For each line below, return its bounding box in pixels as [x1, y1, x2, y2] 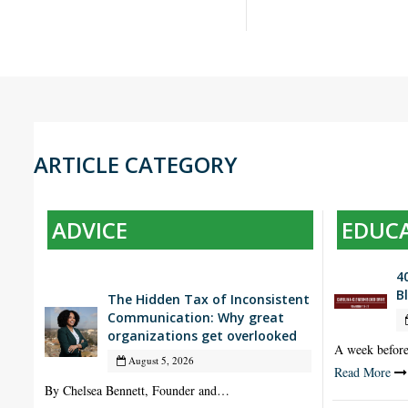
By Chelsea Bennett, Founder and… [45, 382, 229, 400]
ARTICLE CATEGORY [34, 149, 238, 180]
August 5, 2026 [125, 353, 194, 368]
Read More [333, 363, 391, 382]
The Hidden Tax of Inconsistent [107, 291, 310, 309]
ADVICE [52, 215, 127, 246]
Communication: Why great [107, 309, 284, 327]
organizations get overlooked [107, 327, 297, 345]
